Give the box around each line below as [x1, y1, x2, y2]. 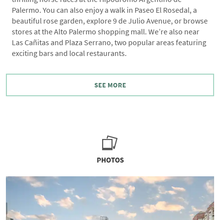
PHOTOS [96, 155, 124, 165]
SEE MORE [94, 80, 126, 90]
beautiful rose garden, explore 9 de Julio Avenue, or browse [12, 16, 208, 27]
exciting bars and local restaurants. [12, 48, 127, 59]
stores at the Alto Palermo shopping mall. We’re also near [12, 27, 199, 37]
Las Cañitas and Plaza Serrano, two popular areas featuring [12, 37, 206, 48]
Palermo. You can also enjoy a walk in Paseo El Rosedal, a [12, 5, 197, 16]
